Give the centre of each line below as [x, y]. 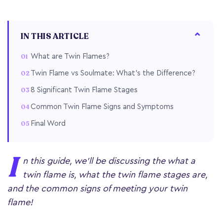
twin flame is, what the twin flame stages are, [115, 175]
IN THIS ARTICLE [55, 37]
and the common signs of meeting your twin [97, 189]
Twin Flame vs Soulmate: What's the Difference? [113, 74]
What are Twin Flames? [70, 57]
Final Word [48, 124]
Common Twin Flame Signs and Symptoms [102, 107]
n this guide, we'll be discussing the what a [109, 161]
